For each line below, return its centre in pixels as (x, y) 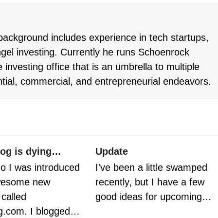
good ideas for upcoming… (154, 197)
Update (112, 152)
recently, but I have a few (150, 182)
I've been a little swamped (152, 168)
